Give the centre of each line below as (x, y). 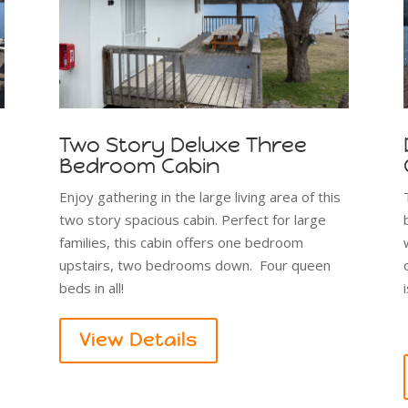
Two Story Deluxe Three (183, 145)
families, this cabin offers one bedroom (181, 243)
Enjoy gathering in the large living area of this (199, 197)
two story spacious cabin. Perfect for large (192, 220)
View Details (138, 341)
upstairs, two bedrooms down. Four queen (194, 265)
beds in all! (91, 288)
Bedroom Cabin (139, 166)
